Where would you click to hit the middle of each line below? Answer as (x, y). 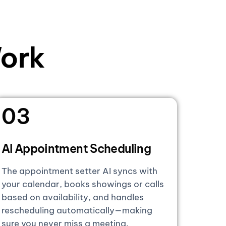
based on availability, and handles (72, 197)
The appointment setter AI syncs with (79, 171)
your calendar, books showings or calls (82, 184)
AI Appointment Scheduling (76, 148)
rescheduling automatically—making (77, 210)
